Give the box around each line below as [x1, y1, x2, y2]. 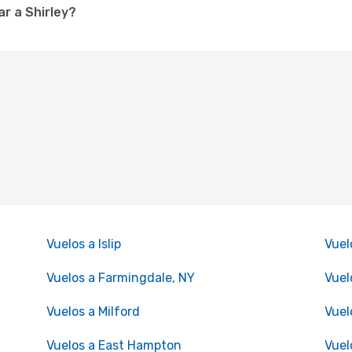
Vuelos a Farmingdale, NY [46, 270, 195, 285]
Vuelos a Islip [46, 236, 121, 251]
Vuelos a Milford [46, 304, 140, 319]
